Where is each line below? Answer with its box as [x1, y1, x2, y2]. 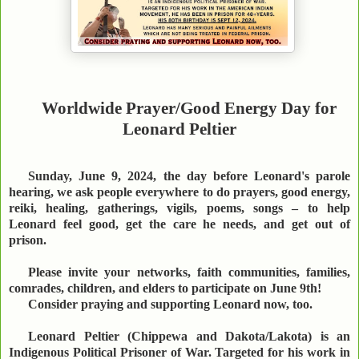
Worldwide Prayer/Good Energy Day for [42, 99, 337, 119]
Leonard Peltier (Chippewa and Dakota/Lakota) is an [28, 329, 350, 344]
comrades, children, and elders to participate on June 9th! [9, 281, 328, 296]
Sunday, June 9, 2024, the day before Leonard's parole [28, 169, 350, 184]
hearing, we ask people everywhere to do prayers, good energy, [9, 185, 350, 200]
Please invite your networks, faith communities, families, [28, 265, 350, 280]
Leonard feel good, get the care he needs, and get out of [9, 217, 350, 232]
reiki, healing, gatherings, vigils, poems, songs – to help [9, 201, 350, 216]
